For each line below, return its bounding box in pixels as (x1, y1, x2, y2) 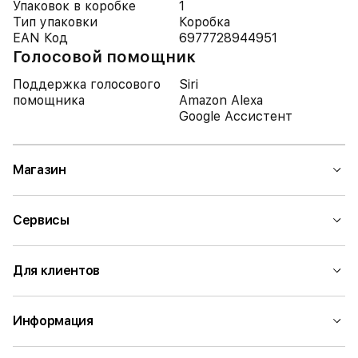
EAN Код (13, 30, 68, 46)
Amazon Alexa (179, 93, 263, 108)
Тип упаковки (13, 14, 97, 30)
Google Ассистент (179, 109, 292, 124)
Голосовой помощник (13, 47, 196, 66)
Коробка (179, 14, 230, 30)
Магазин (13, 162, 66, 177)
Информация (13, 313, 93, 328)
